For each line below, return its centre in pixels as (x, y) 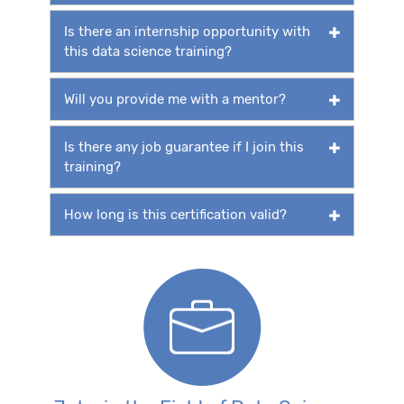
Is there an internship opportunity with (187, 31)
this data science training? (148, 51)
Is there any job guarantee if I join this (184, 147)
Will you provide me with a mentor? (175, 99)
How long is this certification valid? (175, 214)
